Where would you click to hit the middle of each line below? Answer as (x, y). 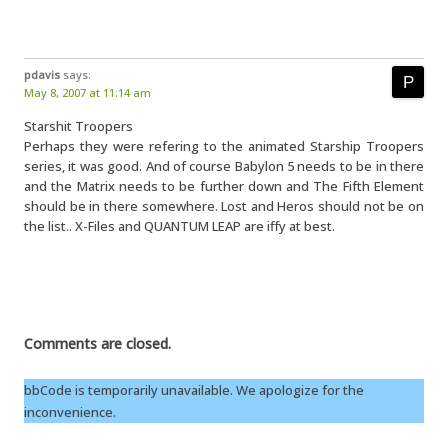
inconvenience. (70, 412)
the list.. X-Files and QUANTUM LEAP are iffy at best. (179, 226)
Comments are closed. (97, 343)
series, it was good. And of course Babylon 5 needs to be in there (224, 166)
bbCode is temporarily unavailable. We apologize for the (194, 390)
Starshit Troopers (78, 126)
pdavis (42, 74)
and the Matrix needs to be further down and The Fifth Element (224, 186)
